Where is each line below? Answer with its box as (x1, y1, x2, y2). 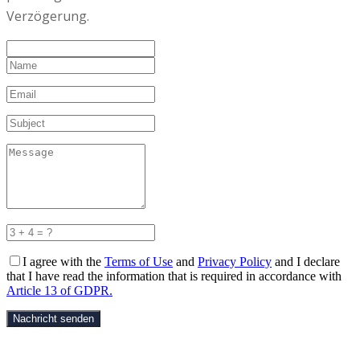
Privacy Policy (198, 255, 272, 268)
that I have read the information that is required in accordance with (6, 269, 342, 283)
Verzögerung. (6, 7, 89, 25)
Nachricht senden (13, 313, 94, 325)
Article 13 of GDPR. (6, 284, 112, 297)
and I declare (272, 255, 340, 268)
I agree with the (22, 255, 104, 268)
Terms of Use (104, 255, 173, 268)
